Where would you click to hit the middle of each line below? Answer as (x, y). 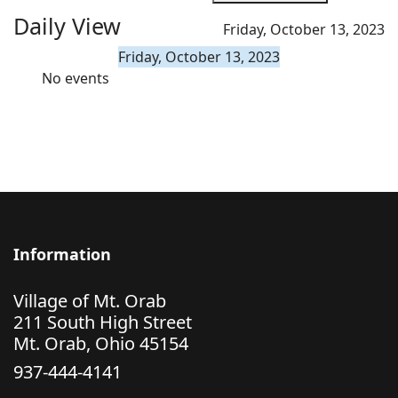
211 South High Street (103, 322)
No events (76, 78)
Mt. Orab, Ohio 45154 (101, 343)
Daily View (67, 26)
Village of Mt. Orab (90, 301)
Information (62, 254)
